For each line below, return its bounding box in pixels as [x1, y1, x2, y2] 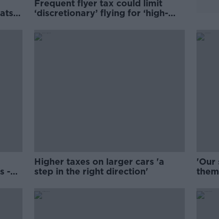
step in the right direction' [34, 166, 149, 176]
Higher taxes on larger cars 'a [34, 156, 165, 167]
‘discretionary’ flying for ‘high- [34, 8, 169, 18]
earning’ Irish [34, 18, 92, 28]
